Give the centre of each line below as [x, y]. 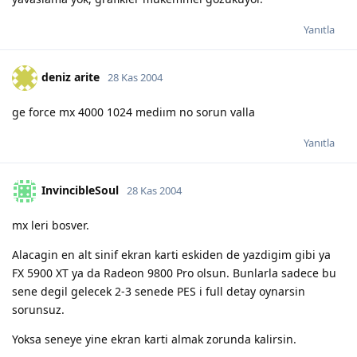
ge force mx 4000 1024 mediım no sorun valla [133, 112]
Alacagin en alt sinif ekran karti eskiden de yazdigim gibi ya [171, 254]
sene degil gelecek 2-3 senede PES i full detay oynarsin [159, 291]
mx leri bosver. [51, 225]
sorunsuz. [38, 309]
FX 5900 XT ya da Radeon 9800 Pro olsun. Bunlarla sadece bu [174, 273]
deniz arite [71, 76]
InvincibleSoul [80, 190]
